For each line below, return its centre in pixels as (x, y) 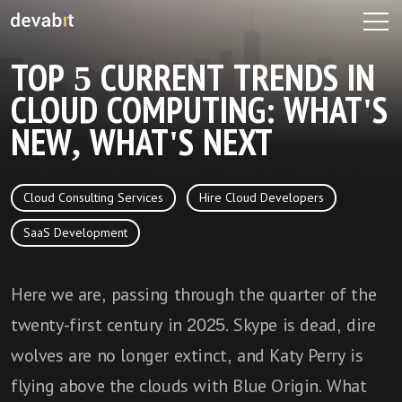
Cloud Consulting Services (93, 198)
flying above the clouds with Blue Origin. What (189, 386)
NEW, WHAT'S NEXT (142, 143)
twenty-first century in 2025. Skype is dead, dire (193, 325)
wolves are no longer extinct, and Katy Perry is (187, 355)
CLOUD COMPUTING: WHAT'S (199, 111)
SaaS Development (75, 233)
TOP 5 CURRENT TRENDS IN (193, 79)
